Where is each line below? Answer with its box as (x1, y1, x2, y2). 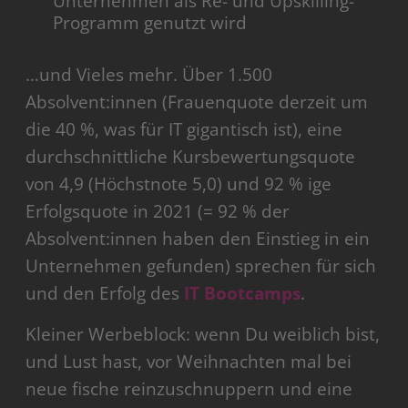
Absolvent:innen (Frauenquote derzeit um (25, 90, 369, 115)
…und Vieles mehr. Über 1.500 (25, 63, 273, 87)
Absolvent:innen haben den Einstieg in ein (25, 227, 371, 251)
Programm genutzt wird (53, 11, 248, 36)
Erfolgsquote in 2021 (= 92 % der (25, 199, 291, 224)
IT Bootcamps (184, 281, 301, 306)
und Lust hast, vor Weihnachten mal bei (25, 350, 352, 374)
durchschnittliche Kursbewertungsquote (25, 145, 356, 169)
